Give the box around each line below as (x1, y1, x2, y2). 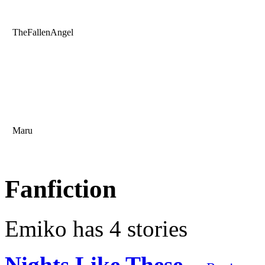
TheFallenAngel (10, 27, 73, 38)
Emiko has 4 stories (5, 216, 188, 242)
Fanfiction (5, 175, 117, 203)
